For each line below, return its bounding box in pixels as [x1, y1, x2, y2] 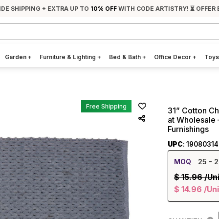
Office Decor [154, 53, 193, 61]
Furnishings [168, 124, 209, 134]
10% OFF [90, 5, 117, 12]
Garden [5, 53, 28, 61]
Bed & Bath [109, 53, 142, 61]
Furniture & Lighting [40, 53, 97, 61]
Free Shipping [86, 103, 127, 110]
